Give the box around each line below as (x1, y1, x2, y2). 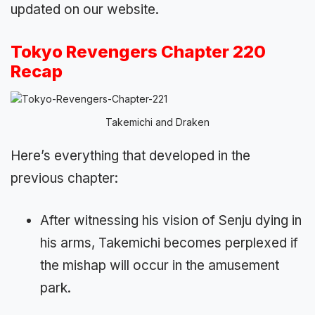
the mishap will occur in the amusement (40, 257, 279, 274)
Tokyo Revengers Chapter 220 (11, 41, 266, 62)
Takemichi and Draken (105, 115, 210, 128)
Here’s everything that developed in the (11, 147, 250, 164)
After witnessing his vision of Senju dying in (40, 212, 302, 229)
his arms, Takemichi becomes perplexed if (40, 235, 298, 252)
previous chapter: (11, 169, 118, 186)
